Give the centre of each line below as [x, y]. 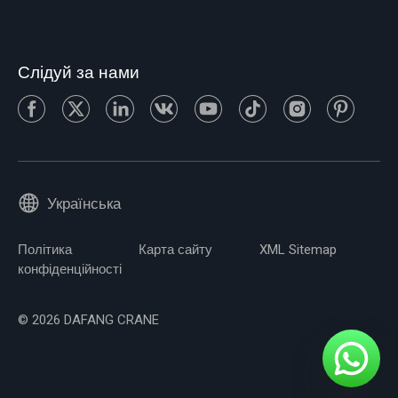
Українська [84, 204]
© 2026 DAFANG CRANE [88, 320]
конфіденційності [69, 269]
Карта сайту [175, 249]
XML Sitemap [298, 249]
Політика [44, 249]
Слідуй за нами [78, 73]
